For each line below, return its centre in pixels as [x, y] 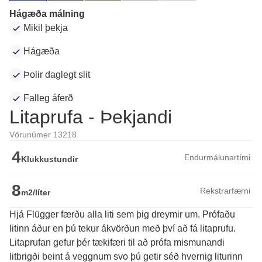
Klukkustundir [49, 159]
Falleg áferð [48, 98]
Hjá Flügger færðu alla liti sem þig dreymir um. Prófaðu [122, 215]
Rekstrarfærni [225, 191]
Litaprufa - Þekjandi [91, 117]
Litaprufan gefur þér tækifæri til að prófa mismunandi [117, 243]
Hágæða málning [47, 14]
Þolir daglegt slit [57, 75]
